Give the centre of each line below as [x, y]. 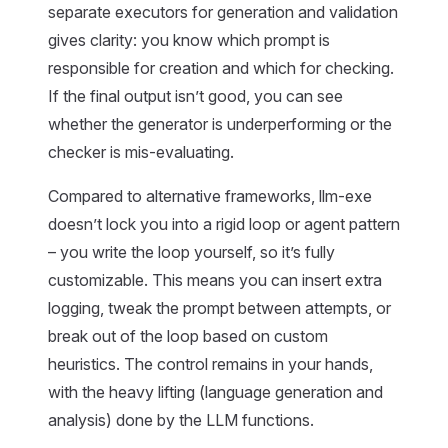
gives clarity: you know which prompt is [189, 40]
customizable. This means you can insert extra [215, 280]
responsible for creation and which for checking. [221, 68]
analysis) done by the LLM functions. [181, 420]
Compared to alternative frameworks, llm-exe [210, 196]
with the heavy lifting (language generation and [215, 392]
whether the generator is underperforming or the [220, 124]
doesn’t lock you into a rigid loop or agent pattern [224, 224]
